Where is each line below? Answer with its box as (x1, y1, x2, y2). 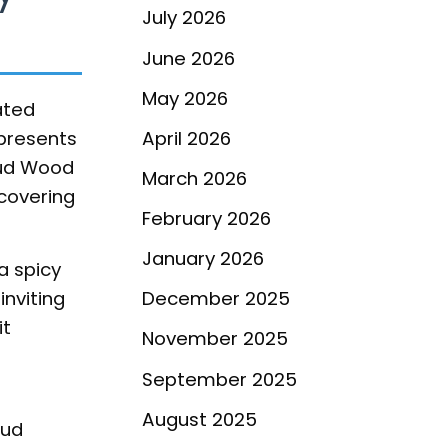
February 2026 (142, 206, 271, 232)
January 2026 (142, 246, 264, 272)
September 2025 (142, 366, 297, 392)
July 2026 (142, 5, 226, 31)
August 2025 (142, 406, 257, 432)
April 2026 (142, 125, 231, 151)
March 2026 (142, 165, 247, 191)
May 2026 (142, 85, 228, 111)
